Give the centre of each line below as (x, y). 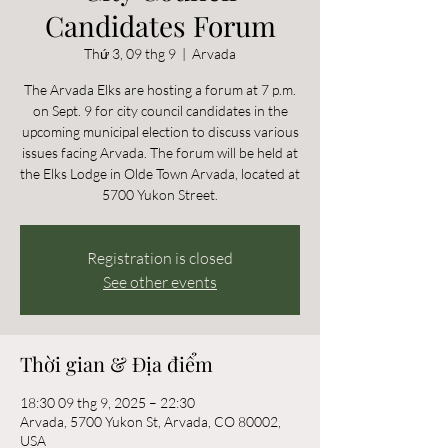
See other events (160, 282)
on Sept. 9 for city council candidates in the (160, 110)
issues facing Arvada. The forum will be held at (160, 152)
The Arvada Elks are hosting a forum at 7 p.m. (160, 89)
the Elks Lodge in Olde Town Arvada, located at (160, 173)
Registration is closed (160, 258)
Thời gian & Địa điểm (116, 363)
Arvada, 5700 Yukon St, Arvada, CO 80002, (150, 421)
